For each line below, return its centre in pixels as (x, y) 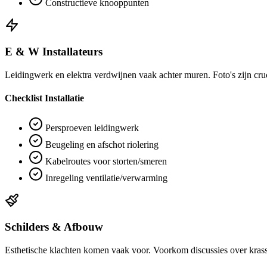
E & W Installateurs (54, 52)
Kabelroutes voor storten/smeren (105, 161)
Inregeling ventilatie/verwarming (105, 178)
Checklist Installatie (44, 98)
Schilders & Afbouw (54, 227)
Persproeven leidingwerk (91, 128)
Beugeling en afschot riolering (101, 144)
